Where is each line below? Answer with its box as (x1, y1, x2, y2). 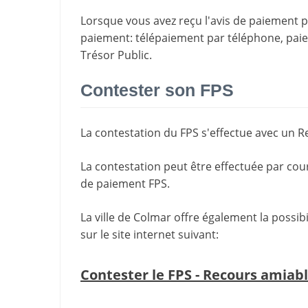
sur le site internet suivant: (80, 227, 219, 243)
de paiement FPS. (80, 176, 170, 192)
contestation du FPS (95, 125, 199, 141)
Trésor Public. (80, 47, 152, 63)
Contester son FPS (80, 80, 234, 100)
